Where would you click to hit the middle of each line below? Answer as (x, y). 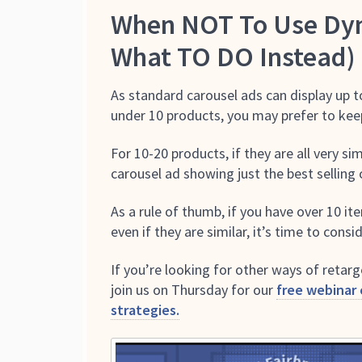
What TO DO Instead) (233, 56)
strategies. (145, 309)
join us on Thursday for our (194, 289)
